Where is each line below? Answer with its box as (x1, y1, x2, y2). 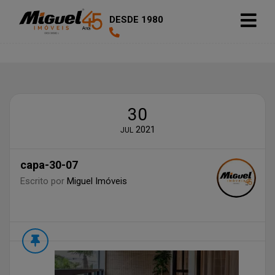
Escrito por (20, 176, 67, 187)
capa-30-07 (20, 158, 78, 171)
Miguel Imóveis (66, 176, 127, 187)
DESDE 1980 (109, 14, 163, 25)
